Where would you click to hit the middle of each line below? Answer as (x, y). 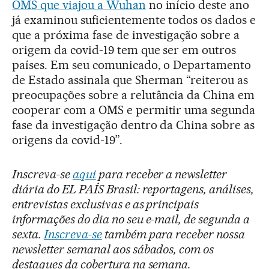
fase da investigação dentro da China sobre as (134, 125)
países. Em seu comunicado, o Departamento (132, 65)
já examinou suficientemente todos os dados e (134, 20)
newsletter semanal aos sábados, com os (113, 249)
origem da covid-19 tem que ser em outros (124, 50)
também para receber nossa (174, 234)
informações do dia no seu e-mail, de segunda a (131, 219)
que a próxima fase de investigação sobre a (126, 35)
